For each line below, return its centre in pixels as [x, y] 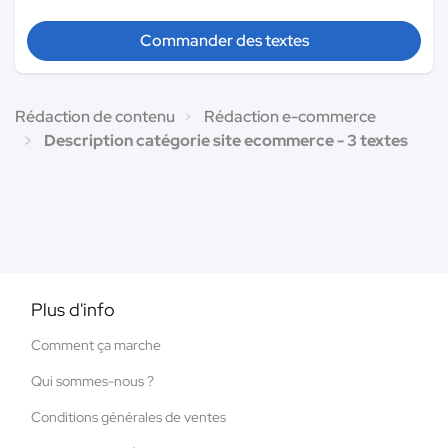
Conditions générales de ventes [128, 416]
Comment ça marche [96, 344]
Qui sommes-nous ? [92, 380]
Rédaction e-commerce [290, 116]
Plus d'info [73, 309]
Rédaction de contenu [95, 116]
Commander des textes [224, 40]
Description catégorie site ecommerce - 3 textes [226, 140]
